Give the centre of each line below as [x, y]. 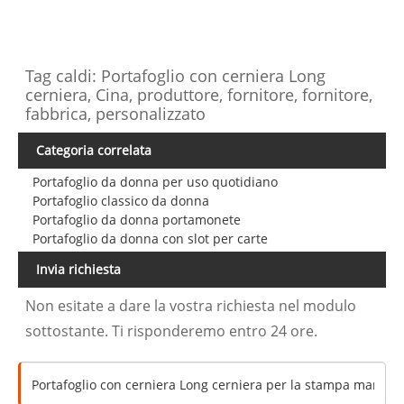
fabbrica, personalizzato [116, 113]
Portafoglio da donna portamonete [136, 220]
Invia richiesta [78, 270]
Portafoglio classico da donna [120, 201]
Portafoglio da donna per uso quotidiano [155, 182]
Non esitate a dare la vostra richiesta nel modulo [191, 306]
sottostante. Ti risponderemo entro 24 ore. [172, 331]
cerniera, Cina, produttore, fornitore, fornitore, [199, 94]
